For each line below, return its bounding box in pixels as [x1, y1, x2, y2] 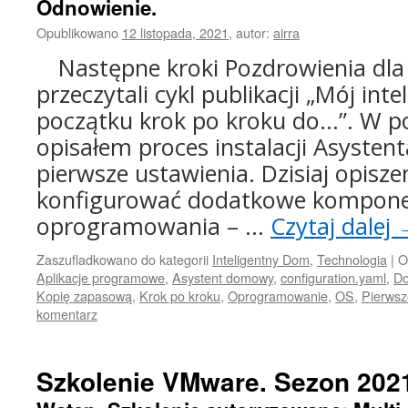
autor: [236, 23, 270, 42]
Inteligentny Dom [212, 250, 310, 269]
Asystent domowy [172, 268, 273, 287]
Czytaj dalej [270, 210, 397, 241]
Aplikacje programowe [36, 268, 165, 287]
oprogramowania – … [36, 210, 270, 241]
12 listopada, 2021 [122, 23, 229, 42]
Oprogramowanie [228, 286, 328, 305]
